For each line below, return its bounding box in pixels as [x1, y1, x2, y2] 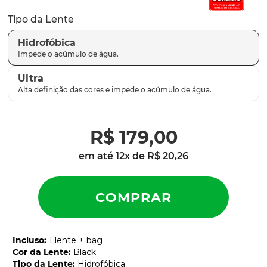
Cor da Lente [13, 247, 69, 257]
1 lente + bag [49, 235, 103, 246]
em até [79, 150, 116, 162]
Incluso [13, 235, 44, 246]
